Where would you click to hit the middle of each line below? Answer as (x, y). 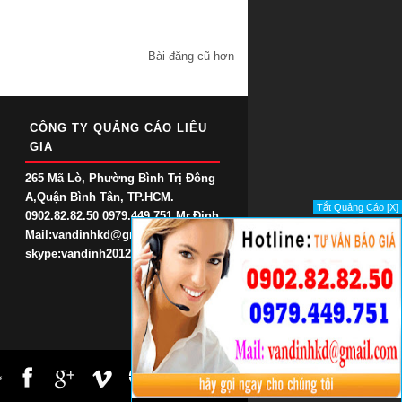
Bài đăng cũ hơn (191, 56)
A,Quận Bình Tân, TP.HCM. (99, 197)
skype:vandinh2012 (78, 253)
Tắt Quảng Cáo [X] (358, 207)
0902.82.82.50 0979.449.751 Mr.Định (122, 215)
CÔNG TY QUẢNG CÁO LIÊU (118, 127)
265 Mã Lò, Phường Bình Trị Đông (120, 178)
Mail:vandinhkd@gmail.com (103, 234)
